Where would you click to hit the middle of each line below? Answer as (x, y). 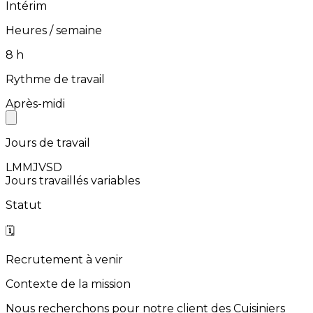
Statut (24, 205)
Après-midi (35, 103)
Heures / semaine (54, 30)
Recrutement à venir (64, 259)
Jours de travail (48, 143)
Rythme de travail (55, 79)
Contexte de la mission (68, 284)
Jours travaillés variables (73, 180)
